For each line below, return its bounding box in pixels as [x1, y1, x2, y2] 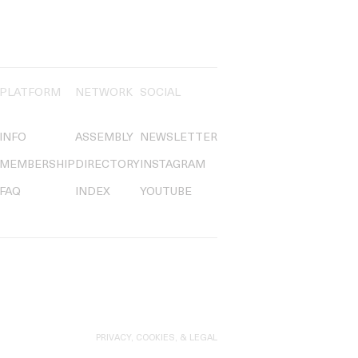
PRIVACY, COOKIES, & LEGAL [96, 334, 217, 344]
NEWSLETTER [140, 131, 217, 144]
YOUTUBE [140, 185, 192, 198]
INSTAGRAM [140, 158, 205, 171]
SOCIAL [140, 86, 181, 99]
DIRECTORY [75, 158, 140, 171]
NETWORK [75, 86, 133, 99]
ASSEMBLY [75, 131, 133, 144]
